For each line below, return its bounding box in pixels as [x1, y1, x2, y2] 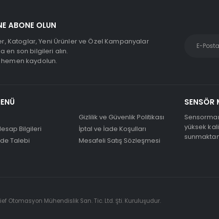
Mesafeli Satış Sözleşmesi [78, 136, 160, 146]
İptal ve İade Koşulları [78, 124, 146, 134]
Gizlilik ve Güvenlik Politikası [78, 112, 164, 122]
